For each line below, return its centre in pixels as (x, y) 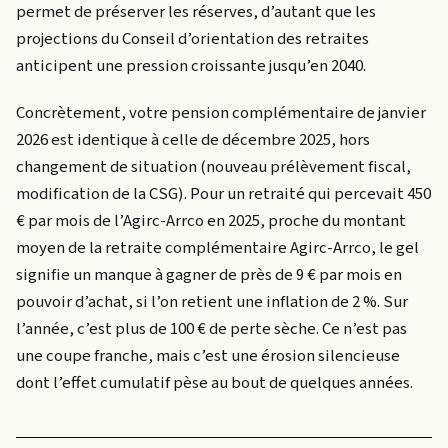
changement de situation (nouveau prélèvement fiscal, (213, 166)
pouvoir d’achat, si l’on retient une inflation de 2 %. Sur (212, 301)
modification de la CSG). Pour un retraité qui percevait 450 (223, 193)
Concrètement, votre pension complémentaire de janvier (221, 112)
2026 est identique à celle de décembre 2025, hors (193, 139)
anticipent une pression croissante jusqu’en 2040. (191, 65)
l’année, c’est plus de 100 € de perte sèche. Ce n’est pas (211, 328)
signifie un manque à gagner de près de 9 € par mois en (209, 274)
